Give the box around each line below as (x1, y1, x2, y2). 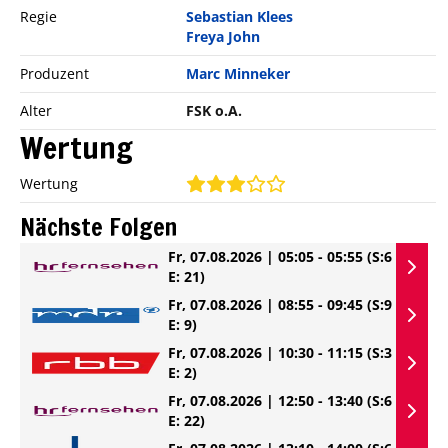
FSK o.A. (186, 100, 243, 120)
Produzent (20, 63, 89, 83)
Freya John (186, 26, 261, 46)
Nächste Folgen (20, 209, 177, 244)
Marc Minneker (186, 63, 291, 83)
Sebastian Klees (186, 6, 294, 26)
